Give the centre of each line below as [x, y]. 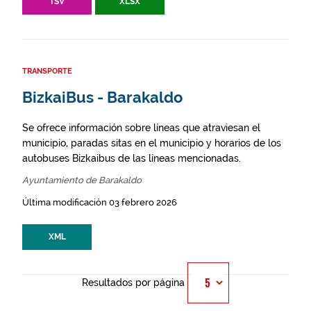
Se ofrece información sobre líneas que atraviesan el [141, 128]
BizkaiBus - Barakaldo [102, 98]
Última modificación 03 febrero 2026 [100, 202]
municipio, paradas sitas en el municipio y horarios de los [152, 143]
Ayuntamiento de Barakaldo [82, 180]
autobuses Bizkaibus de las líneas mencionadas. [132, 158]
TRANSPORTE [47, 71]
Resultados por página [133, 283]
